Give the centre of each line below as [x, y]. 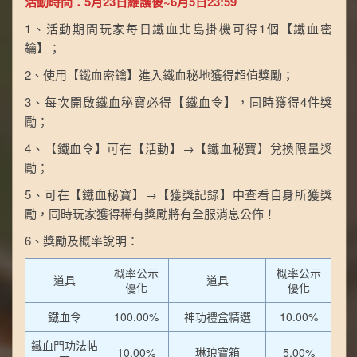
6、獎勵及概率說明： [82, 241]
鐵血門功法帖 [65, 345]
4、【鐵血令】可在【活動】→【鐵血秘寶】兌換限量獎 [178, 148]
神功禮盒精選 [217, 317]
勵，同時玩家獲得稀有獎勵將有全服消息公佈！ [151, 214]
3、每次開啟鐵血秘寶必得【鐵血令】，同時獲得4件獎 [178, 102]
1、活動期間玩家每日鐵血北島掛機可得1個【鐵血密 [178, 29]
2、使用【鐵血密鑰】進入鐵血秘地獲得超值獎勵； [160, 75]
